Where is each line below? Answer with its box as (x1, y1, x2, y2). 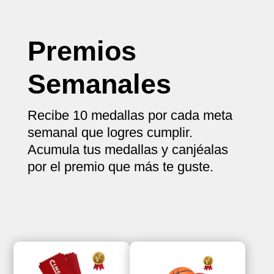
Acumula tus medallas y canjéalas (27, 142, 228, 158)
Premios (27, 35, 136, 67)
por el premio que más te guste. (27, 159, 213, 175)
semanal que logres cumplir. (27, 125, 193, 141)
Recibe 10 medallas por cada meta (27, 108, 232, 124)
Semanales (27, 68, 171, 100)
